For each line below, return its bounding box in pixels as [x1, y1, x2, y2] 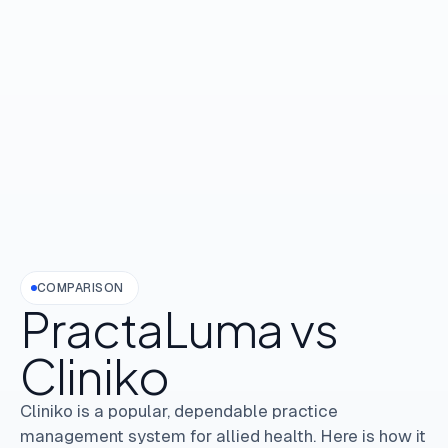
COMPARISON [37, 280, 124, 295]
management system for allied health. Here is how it [20, 425, 426, 446]
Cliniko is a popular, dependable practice [20, 400, 338, 421]
